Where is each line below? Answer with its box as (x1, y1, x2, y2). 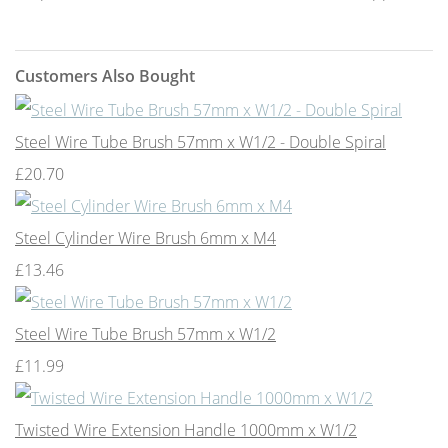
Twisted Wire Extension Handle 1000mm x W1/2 (15, 418, 357, 441)
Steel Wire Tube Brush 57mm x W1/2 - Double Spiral (15, 130, 386, 153)
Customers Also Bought (15, 64, 195, 87)
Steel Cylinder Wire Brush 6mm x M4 (15, 226, 276, 249)
